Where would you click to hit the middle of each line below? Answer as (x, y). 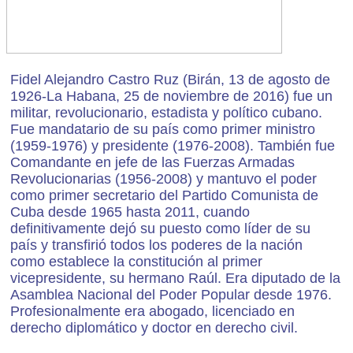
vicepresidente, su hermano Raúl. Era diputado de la (175, 278)
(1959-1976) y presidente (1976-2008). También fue (173, 146)
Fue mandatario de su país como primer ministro (163, 129)
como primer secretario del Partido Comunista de (164, 195)
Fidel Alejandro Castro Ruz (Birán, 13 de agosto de (170, 80)
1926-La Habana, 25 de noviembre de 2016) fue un (171, 96)
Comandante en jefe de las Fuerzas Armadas (152, 162)
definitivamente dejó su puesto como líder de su (160, 229)
